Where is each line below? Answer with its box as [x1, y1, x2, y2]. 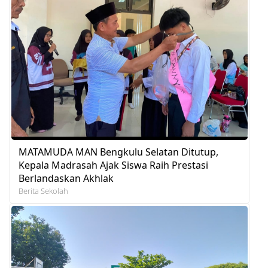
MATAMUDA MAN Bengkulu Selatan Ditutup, [19, 145, 218, 159]
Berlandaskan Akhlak [19, 172, 114, 185]
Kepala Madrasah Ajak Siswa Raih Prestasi [19, 159, 208, 172]
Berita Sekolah [19, 185, 68, 197]
